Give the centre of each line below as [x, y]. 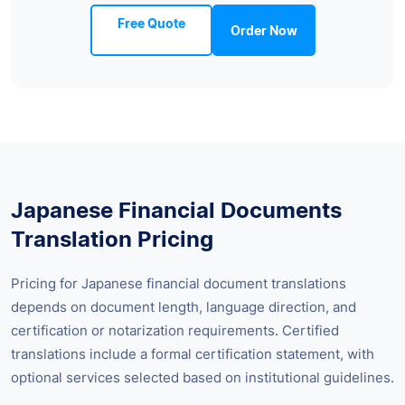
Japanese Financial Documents [176, 210]
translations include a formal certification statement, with [193, 353]
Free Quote [151, 23]
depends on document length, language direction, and [184, 306]
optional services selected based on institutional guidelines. [202, 377]
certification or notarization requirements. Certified [175, 330]
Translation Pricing [112, 239]
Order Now [264, 30]
